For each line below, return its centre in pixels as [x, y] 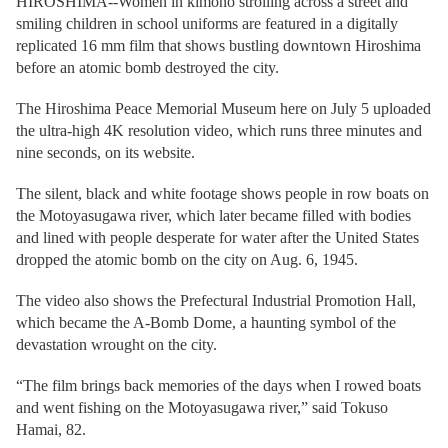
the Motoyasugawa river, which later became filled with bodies [213, 215]
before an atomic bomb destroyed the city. [147, 67]
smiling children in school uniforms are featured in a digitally [207, 23]
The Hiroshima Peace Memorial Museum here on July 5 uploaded [223, 108]
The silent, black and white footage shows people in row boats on [222, 193]
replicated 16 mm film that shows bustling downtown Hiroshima [218, 45]
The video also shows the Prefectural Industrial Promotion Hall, [216, 300]
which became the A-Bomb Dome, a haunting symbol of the [206, 322]
